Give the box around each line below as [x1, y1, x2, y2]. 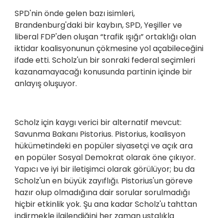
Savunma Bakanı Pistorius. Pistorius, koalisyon [15, 128, 185, 140]
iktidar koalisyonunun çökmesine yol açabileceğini [15, 43, 203, 54]
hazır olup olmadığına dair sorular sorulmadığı [15, 187, 190, 199]
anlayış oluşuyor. [15, 78, 77, 90]
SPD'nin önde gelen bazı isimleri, [15, 8, 135, 19]
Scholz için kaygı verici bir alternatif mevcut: [15, 117, 182, 128]
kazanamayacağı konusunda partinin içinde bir [15, 66, 192, 78]
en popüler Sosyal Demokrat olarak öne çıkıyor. [15, 152, 196, 163]
